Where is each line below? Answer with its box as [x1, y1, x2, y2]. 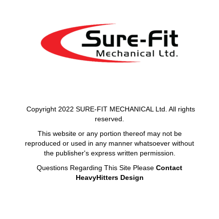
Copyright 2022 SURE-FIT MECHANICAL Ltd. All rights [26, 105, 195, 113]
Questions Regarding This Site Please [37, 164, 154, 172]
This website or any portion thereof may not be [37, 130, 182, 138]
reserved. [95, 115, 124, 123]
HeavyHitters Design [75, 174, 144, 182]
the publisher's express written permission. [44, 149, 175, 157]
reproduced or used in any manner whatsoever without [25, 139, 194, 148]
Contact [156, 164, 182, 172]
